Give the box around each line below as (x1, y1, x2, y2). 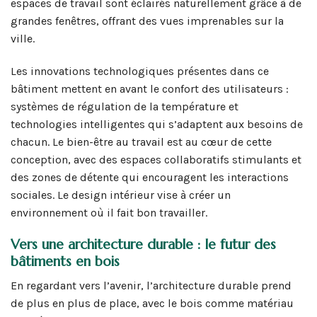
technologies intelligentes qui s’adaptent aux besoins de (11, 117, 303, 131)
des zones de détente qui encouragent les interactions (11, 170, 289, 184)
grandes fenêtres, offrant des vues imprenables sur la (11, 13, 284, 28)
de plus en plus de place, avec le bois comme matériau (11, 296, 294, 310)
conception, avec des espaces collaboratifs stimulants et (11, 152, 301, 166)
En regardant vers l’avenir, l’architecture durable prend (11, 278, 292, 292)
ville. (11, 31, 35, 45)
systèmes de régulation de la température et (11, 99, 238, 113)
